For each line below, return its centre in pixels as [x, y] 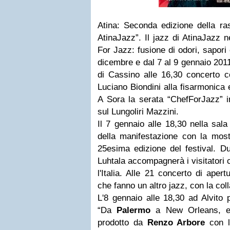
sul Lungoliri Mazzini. [138, 112]
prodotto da [122, 223]
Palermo [134, 210]
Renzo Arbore [176, 223]
